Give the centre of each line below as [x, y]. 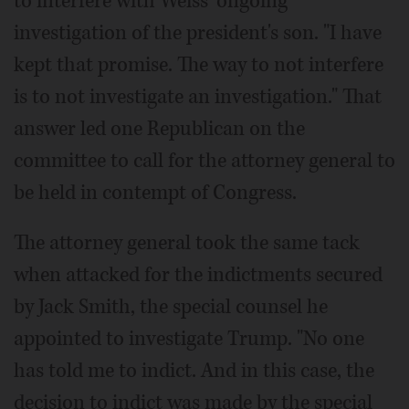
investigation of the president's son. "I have [198, 33]
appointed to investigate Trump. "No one [189, 339]
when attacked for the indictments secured [198, 275]
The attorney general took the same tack [187, 243]
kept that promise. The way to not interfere [199, 65]
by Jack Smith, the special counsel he [171, 307]
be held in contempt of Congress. [155, 193]
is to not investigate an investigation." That [198, 97]
